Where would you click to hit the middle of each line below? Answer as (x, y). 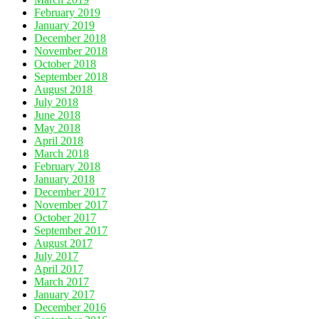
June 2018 (57, 115)
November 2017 (71, 204)
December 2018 (70, 38)
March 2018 (62, 153)
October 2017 (65, 217)
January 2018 (64, 179)
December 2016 (70, 307)
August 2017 (63, 243)
